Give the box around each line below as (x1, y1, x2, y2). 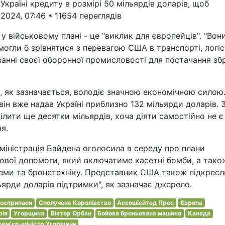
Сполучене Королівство (38, 198, 111, 206)
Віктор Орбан (50, 209, 91, 217)
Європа (180, 198, 202, 206)
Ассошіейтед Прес (117, 198, 174, 206)
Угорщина (14, 209, 45, 217)
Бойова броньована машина (97, 209, 182, 217)
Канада (187, 209, 210, 217)
